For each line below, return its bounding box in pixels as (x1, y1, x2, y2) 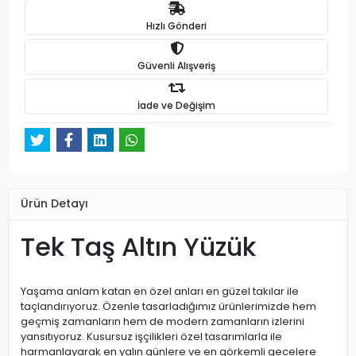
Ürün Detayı (21, 195, 88, 212)
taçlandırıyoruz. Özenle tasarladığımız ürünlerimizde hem (21, 298, 316, 314)
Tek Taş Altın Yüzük (21, 228, 256, 265)
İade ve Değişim (137, 98, 215, 112)
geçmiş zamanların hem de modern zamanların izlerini (21, 313, 304, 329)
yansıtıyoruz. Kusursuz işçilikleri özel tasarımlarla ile (21, 328, 282, 344)
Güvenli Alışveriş (137, 58, 215, 72)
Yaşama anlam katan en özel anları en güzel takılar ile (21, 283, 299, 299)
